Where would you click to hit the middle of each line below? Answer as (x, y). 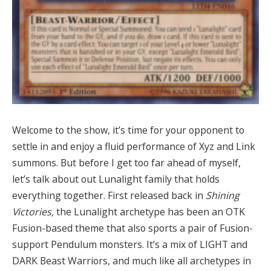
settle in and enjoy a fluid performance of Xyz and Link (134, 146)
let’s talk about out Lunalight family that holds (116, 179)
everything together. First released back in (109, 195)
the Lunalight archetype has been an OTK (149, 211)
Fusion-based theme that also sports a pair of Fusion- (132, 228)
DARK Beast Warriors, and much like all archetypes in (132, 260)
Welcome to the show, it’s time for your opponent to (128, 130)
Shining (223, 195)
